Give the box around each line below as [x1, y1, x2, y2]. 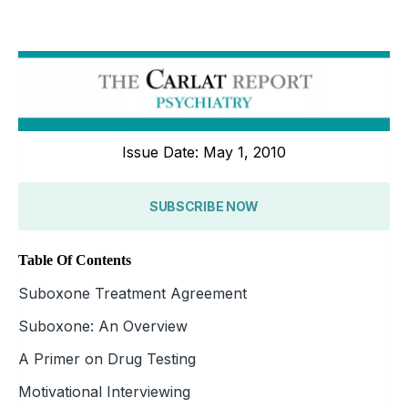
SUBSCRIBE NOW [148, 198, 260, 214]
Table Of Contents [18, 251, 131, 268]
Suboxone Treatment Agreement [18, 283, 247, 302]
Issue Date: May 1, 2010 [122, 142, 286, 161]
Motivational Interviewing [18, 382, 190, 401]
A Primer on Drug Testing [18, 349, 196, 368]
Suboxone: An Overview [18, 316, 188, 335]
